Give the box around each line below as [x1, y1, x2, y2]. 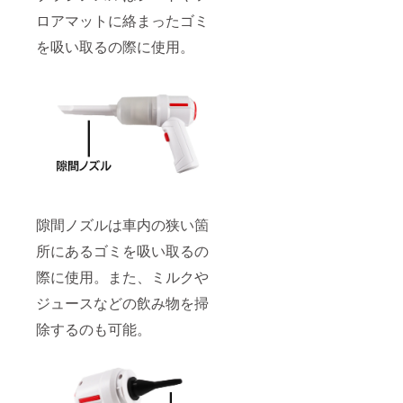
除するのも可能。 [36, 318, 151, 339]
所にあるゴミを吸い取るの [36, 239, 209, 261]
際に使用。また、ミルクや [36, 265, 209, 287]
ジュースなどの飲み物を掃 [36, 291, 209, 313]
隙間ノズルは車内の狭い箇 [36, 213, 209, 235]
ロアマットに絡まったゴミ [36, 10, 209, 31]
